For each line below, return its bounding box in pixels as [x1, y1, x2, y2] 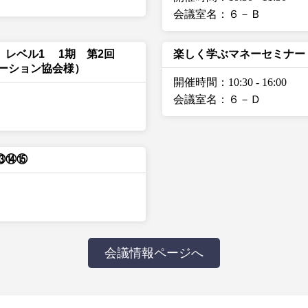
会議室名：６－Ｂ [173, 8, 261, 20]
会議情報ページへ [104, 246, 203, 260]
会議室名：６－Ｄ [173, 93, 261, 105]
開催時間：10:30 [173, 76, 253, 88]
